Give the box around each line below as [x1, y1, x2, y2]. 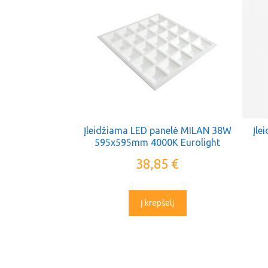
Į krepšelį [140, 197, 175, 208]
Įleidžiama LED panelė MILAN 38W [83, 124, 232, 136]
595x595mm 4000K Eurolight [95, 136, 221, 148]
